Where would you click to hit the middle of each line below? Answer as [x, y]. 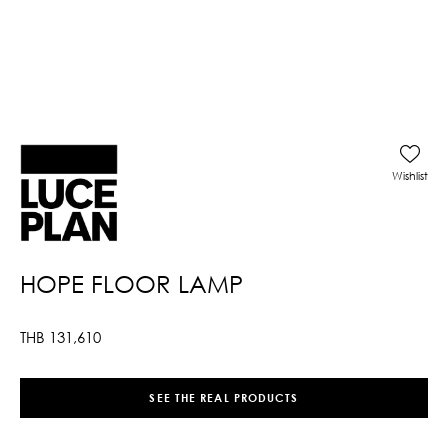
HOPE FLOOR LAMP [131, 283]
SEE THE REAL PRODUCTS [224, 398]
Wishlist [410, 175]
